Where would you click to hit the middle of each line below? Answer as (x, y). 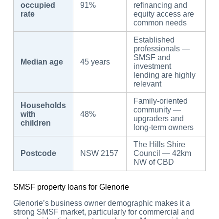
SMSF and (152, 58)
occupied (38, 5)
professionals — (161, 49)
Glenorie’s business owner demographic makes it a (101, 203)
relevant (147, 84)
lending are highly (164, 75)
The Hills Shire (159, 145)
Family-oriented (160, 101)
